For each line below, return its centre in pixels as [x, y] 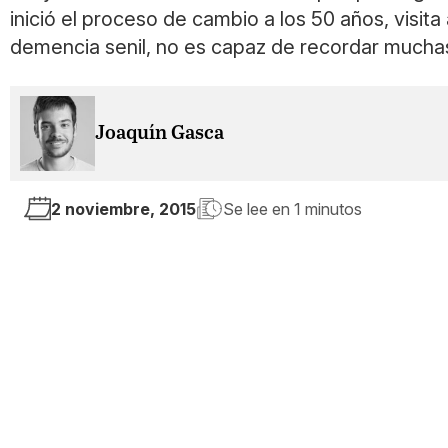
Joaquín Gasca [159, 133]
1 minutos [328, 208]
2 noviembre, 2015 [123, 208]
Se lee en [258, 208]
